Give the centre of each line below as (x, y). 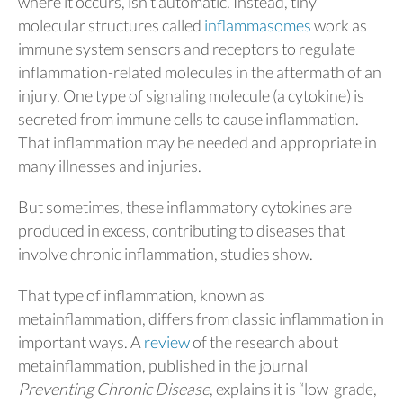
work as (339, 25)
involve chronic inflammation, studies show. (166, 254)
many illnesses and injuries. (110, 166)
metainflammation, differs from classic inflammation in (201, 318)
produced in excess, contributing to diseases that (182, 230)
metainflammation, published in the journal (163, 365)
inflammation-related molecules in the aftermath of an (200, 72)
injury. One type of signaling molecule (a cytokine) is (191, 95)
